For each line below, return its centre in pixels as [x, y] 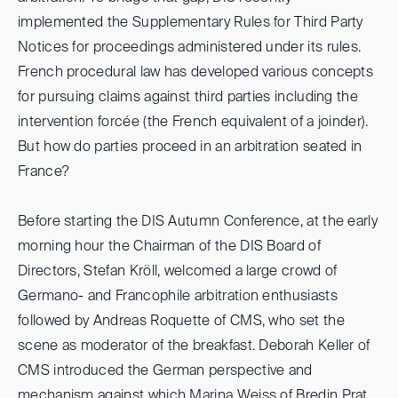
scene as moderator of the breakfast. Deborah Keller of [194, 347]
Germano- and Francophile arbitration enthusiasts [178, 297]
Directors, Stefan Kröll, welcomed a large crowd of [178, 272]
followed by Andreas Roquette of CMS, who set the [181, 322]
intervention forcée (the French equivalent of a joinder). [193, 123]
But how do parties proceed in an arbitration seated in [190, 148]
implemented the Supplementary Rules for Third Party [191, 24]
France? [44, 173]
